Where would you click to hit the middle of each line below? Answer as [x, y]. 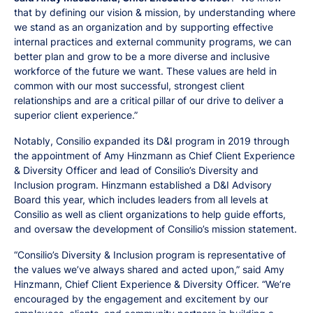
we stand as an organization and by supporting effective [144, 27]
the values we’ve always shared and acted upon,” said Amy [149, 269]
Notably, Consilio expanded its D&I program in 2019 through [152, 141]
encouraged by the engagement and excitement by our [141, 299]
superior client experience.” [76, 115]
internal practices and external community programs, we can [153, 42]
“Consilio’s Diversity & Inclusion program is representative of [150, 255]
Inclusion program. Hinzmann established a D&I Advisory [143, 185]
